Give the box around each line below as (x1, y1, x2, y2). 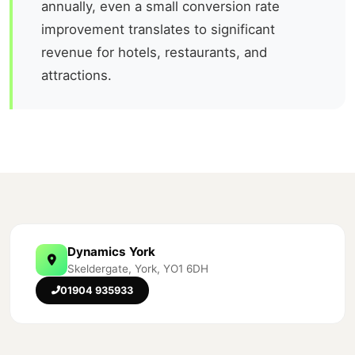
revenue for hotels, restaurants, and (41, 44, 267, 61)
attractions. (41, 67, 112, 84)
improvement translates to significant (41, 21, 275, 38)
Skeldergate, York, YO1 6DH (67, 262, 208, 276)
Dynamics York (67, 244, 155, 260)
